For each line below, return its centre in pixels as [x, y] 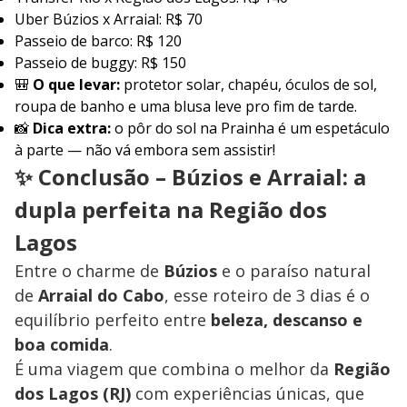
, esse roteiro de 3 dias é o [267, 296]
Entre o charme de [89, 271]
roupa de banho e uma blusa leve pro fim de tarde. [186, 107]
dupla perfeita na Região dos [171, 210]
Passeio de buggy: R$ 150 [100, 63]
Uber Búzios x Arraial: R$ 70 [109, 20]
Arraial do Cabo [101, 296]
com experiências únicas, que [248, 394]
